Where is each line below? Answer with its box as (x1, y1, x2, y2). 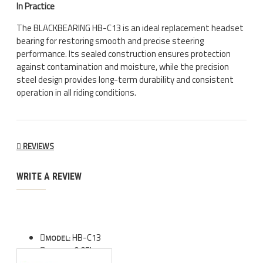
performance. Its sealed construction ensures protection (16, 46, 231, 60)
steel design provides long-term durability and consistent (16, 72, 234, 86)
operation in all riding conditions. (16, 85, 136, 99)
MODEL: (45, 232, 70, 244)
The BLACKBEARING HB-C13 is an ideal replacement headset (16, 21, 244, 35)
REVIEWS (21, 140, 54, 152)
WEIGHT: (45, 245, 72, 257)
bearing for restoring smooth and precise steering (16, 33, 204, 48)
